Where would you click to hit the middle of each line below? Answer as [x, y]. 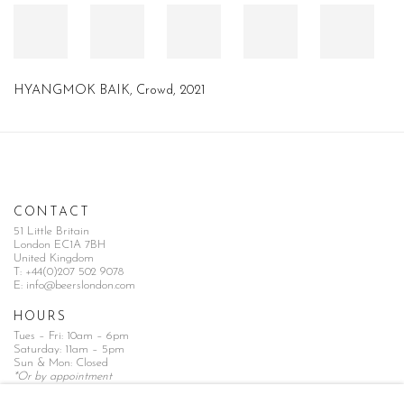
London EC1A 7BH [60, 245]
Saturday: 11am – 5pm [69, 349]
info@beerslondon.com [81, 285]
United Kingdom [54, 258]
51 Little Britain [51, 231]
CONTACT [52, 212]
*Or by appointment [63, 376]
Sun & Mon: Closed [61, 363]
